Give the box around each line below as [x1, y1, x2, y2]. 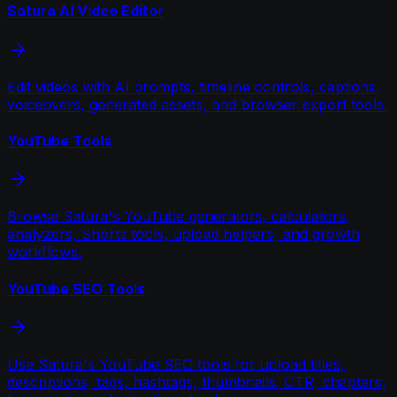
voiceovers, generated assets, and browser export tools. [7, 95, 387, 113]
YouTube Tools [7, 131, 112, 150]
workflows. [7, 243, 82, 261]
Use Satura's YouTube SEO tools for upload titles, [7, 354, 345, 373]
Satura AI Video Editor [7, 2, 164, 20]
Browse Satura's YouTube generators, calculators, [7, 207, 350, 226]
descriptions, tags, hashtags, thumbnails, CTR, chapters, [7, 372, 386, 391]
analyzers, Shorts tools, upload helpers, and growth [7, 225, 360, 244]
